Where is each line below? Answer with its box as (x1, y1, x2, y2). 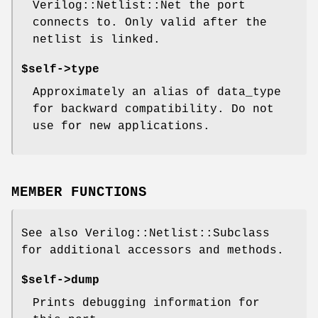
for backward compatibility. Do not (33, 103, 274, 116)
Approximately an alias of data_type (33, 86, 281, 99)
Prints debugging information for (33, 297, 260, 310)
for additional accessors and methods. (21, 244, 284, 258)
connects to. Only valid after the (33, 16, 267, 30)
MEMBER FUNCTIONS (11, 185, 148, 201)
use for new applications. (33, 120, 210, 133)
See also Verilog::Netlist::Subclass (21, 227, 270, 241)
